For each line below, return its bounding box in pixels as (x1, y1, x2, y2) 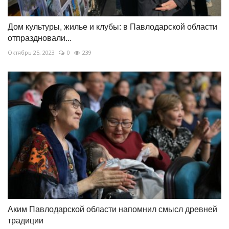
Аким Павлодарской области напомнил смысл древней (8, 204, 217, 214)
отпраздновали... (8, 34, 72, 43)
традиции (8, 216, 43, 225)
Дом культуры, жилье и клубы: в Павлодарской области (8, 22, 217, 32)
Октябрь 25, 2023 (8, 49, 55, 57)
